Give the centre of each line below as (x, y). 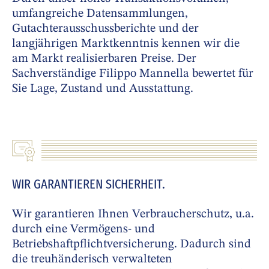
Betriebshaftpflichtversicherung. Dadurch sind (131, 245)
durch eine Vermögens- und (83, 230)
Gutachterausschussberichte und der (105, 29)
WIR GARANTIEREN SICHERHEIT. (89, 184)
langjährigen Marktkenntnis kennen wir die (126, 44)
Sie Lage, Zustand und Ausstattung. (103, 89)
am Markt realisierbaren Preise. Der (104, 59)
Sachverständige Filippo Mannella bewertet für (133, 74)
